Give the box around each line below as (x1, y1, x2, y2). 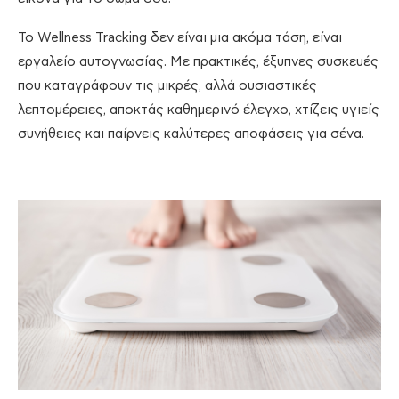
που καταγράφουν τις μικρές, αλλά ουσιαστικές (18, 79, 317, 94)
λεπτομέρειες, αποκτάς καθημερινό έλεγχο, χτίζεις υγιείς (18, 103, 379, 118)
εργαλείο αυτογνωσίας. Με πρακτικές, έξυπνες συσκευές (18, 55, 379, 69)
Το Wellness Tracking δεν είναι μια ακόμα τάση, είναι (18, 31, 342, 45)
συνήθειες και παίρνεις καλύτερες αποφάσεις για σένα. (18, 127, 364, 142)
